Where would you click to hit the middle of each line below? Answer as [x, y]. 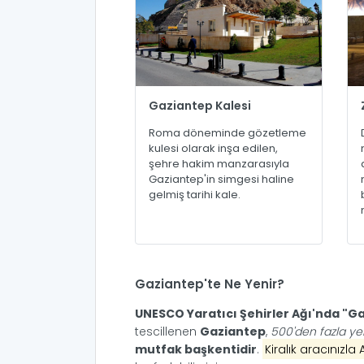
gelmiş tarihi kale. [195, 194]
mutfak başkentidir [196, 349]
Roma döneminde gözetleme [227, 132]
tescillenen [167, 331]
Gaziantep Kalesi [200, 105]
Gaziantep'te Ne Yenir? [210, 284]
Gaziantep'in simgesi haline [221, 179]
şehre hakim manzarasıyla [219, 163]
